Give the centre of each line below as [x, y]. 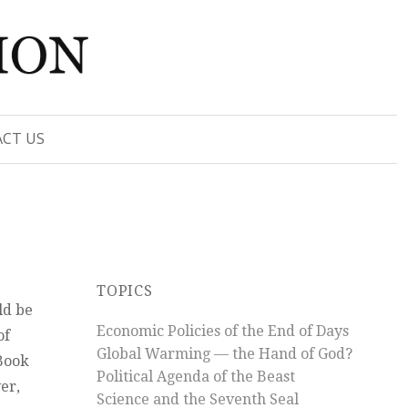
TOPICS [125, 291]
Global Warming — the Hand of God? [224, 353]
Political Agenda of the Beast [196, 376]
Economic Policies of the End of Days [223, 331]
